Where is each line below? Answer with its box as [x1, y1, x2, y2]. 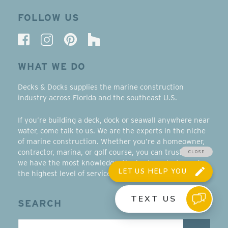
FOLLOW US [18, 12, 79, 24]
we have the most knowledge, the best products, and [18, 158, 199, 168]
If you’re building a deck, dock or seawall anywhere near [18, 116, 210, 125]
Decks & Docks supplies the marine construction [18, 82, 184, 92]
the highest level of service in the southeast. [18, 169, 172, 179]
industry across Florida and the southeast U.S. [18, 93, 177, 103]
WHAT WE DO [18, 61, 85, 73]
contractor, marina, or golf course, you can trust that [18, 148, 199, 157]
